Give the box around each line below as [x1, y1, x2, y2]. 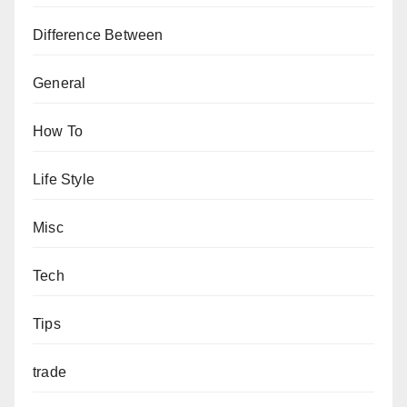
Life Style [33, 171, 94, 187]
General [33, 74, 86, 91]
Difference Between [33, 26, 164, 43]
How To [33, 123, 84, 139]
